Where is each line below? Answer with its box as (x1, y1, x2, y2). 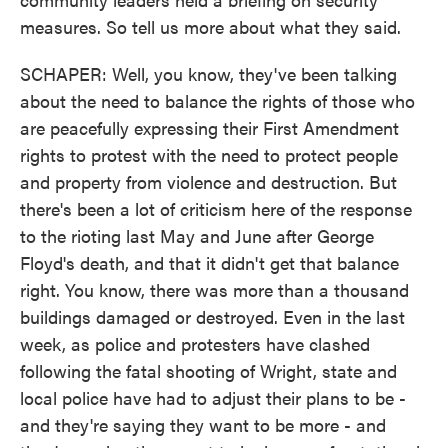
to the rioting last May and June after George (20, 223, 374, 248)
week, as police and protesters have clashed (20, 331, 370, 356)
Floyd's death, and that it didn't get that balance (20, 250, 399, 275)
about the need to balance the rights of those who (20, 88, 415, 113)
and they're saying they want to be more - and (20, 412, 386, 437)
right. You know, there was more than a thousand (20, 277, 409, 302)
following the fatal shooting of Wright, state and (20, 358, 397, 383)
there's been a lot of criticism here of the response (20, 196, 412, 221)
